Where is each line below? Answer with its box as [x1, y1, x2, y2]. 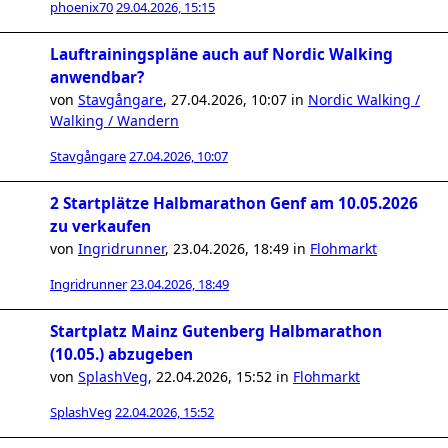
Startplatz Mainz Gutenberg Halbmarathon [50, 321, 382, 342]
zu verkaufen [50, 216, 151, 237]
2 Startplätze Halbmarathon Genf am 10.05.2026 [50, 193, 418, 214]
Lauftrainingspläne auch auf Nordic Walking [50, 44, 393, 65]
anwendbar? [50, 67, 144, 88]
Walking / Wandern [50, 111, 179, 130]
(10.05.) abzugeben [50, 344, 193, 365]
